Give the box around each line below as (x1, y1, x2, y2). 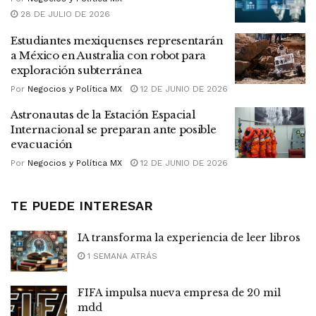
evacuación (11, 138, 73, 152)
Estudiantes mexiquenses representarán (11, 34, 224, 48)
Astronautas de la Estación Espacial (11, 108, 195, 122)
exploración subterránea (11, 63, 143, 78)
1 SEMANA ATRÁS (85, 251, 157, 262)
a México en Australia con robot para (11, 49, 207, 63)
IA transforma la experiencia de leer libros (78, 231, 300, 245)
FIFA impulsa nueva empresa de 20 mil (78, 286, 281, 299)
